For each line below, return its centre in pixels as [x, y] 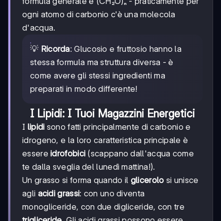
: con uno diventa [112, 194]
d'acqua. [39, 28]
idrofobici [68, 154]
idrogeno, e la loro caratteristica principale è [105, 140]
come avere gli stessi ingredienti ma [98, 76]
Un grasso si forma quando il [76, 180]
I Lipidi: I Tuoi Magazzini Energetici [112, 114]
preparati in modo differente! [84, 89]
